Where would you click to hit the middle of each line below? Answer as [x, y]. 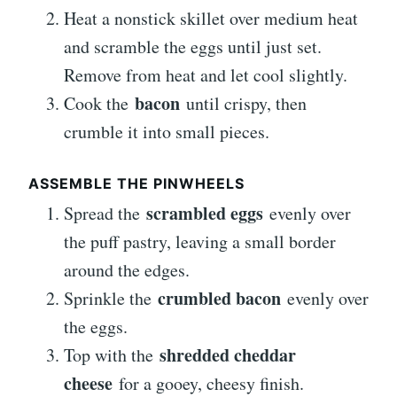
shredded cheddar [228, 355]
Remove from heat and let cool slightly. [206, 75]
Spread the [105, 214]
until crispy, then [243, 104]
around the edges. [127, 270]
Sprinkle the [111, 299]
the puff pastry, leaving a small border [200, 242]
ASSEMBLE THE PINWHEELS [136, 184]
